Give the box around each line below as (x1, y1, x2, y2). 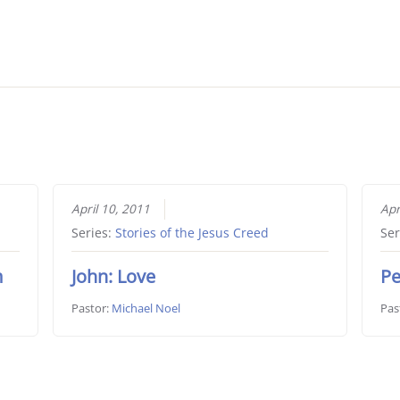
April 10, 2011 (71, 201, 150, 218)
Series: (71, 225, 115, 242)
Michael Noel (111, 300, 180, 317)
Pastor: (71, 300, 112, 317)
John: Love (71, 264, 155, 289)
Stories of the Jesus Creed (114, 225, 269, 242)
